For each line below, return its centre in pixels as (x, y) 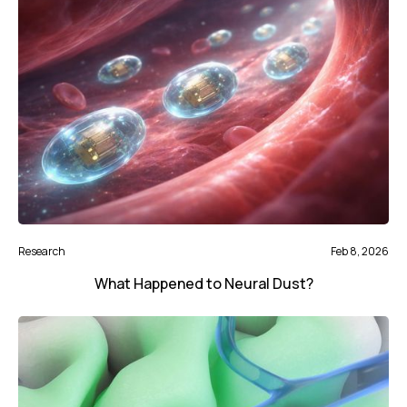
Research (42, 252)
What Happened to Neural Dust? (203, 284)
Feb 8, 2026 (360, 252)
